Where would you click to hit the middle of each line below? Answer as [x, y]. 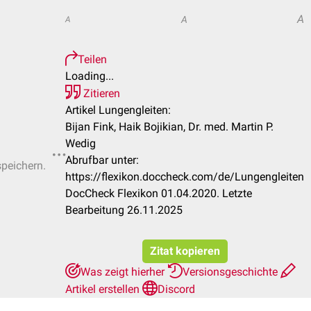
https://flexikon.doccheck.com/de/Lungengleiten [185, 177]
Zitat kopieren [185, 251]
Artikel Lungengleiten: [118, 110]
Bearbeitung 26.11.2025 [124, 210]
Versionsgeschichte [232, 272]
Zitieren [100, 93]
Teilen [92, 59]
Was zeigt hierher [124, 272]
